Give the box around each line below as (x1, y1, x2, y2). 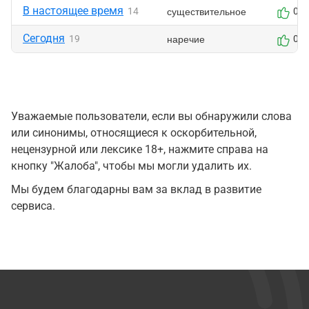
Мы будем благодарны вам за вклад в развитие (11, 183, 261, 196)
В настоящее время (23, 4, 123, 17)
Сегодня (23, 32, 65, 45)
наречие (167, 32, 205, 46)
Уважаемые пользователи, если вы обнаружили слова (11, 110, 292, 123)
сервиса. (11, 199, 55, 212)
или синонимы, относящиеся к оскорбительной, (11, 126, 257, 139)
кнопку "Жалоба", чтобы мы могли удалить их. (11, 159, 252, 172)
